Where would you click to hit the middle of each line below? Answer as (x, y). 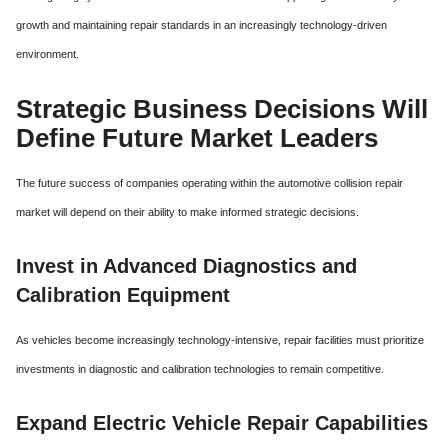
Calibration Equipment (123, 294)
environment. (47, 53)
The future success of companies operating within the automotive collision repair (209, 182)
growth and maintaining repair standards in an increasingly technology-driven (201, 24)
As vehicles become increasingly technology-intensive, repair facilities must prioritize (220, 339)
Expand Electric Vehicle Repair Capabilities (222, 422)
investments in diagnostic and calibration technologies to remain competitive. (200, 368)
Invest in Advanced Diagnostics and (186, 265)
